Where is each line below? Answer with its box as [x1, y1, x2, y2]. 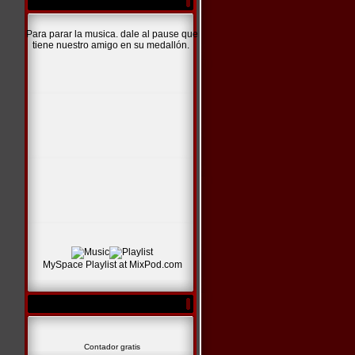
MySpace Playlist [42, 259, 116, 270]
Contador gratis [84, 342, 140, 351]
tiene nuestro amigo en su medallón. [32, 40, 192, 51]
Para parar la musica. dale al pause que [26, 29, 198, 40]
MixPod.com [128, 259, 182, 270]
